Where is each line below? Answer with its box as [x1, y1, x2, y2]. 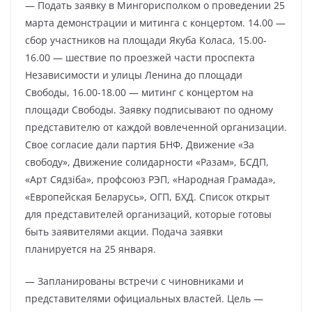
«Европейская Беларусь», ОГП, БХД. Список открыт [25, 190, 270, 203]
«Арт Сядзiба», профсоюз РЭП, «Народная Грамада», [25, 173, 276, 186]
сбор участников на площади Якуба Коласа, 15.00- [25, 33, 267, 47]
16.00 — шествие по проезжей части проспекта [25, 51, 255, 64]
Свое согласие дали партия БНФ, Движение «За [25, 138, 254, 151]
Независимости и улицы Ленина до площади [25, 68, 242, 81]
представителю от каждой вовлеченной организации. [25, 120, 287, 134]
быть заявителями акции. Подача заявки [25, 225, 223, 238]
